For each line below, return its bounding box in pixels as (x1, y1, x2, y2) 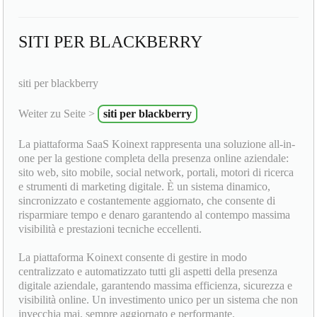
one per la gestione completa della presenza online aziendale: (18, 152, 289, 165)
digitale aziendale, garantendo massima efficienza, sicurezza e (18, 279, 293, 292)
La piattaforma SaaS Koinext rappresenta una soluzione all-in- (18, 138, 296, 151)
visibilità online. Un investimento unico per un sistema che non (18, 294, 299, 306)
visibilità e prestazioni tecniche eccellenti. (18, 223, 202, 236)
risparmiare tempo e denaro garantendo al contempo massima (18, 209, 291, 221)
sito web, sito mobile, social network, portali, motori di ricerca (18, 166, 294, 179)
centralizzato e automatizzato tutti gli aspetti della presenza (18, 265, 278, 278)
